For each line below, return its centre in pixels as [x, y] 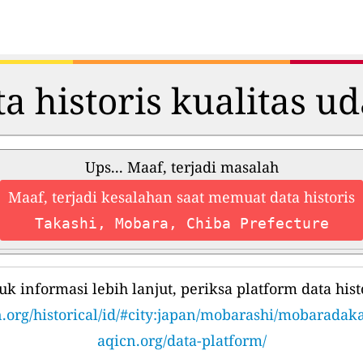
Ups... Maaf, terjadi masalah [181, 167]
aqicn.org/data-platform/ [181, 341]
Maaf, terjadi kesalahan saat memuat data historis [181, 197]
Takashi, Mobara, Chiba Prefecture [181, 224]
